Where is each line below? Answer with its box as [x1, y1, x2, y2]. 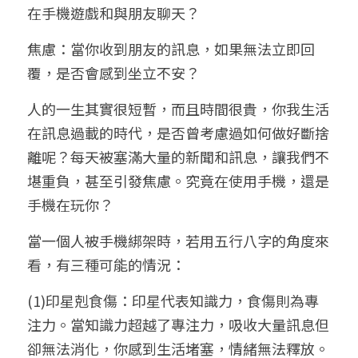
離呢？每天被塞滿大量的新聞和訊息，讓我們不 [27, 146, 329, 167]
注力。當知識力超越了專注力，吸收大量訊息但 [27, 314, 329, 335]
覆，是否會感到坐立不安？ [27, 62, 200, 83]
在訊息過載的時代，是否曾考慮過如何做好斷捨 [27, 122, 329, 143]
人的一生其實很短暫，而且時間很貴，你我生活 [27, 98, 329, 119]
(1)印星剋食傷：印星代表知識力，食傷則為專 [27, 290, 319, 311]
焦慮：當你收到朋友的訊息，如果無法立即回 [27, 38, 315, 59]
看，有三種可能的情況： [27, 254, 185, 275]
